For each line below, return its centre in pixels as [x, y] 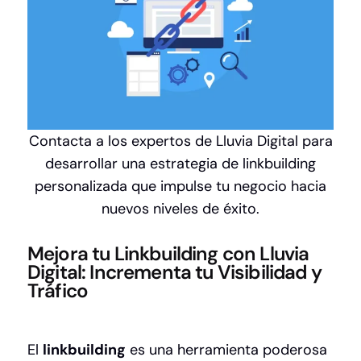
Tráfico [58, 291]
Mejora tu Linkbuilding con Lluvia [168, 254]
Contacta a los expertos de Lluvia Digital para [180, 141]
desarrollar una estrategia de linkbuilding [180, 164]
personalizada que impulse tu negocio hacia [180, 187]
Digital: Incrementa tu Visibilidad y [174, 272]
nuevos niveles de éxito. [180, 209]
